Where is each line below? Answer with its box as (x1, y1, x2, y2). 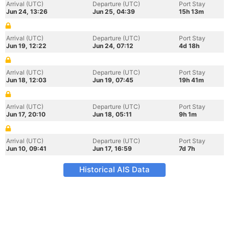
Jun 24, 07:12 (93, 42, 133, 50)
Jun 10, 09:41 (6, 145, 47, 152)
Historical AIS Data (79, 165, 150, 174)
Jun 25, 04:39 (93, 8, 135, 15)
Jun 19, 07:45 (93, 76, 133, 84)
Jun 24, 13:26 (6, 8, 48, 15)
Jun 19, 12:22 (6, 42, 47, 50)
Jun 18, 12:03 (6, 76, 47, 84)
